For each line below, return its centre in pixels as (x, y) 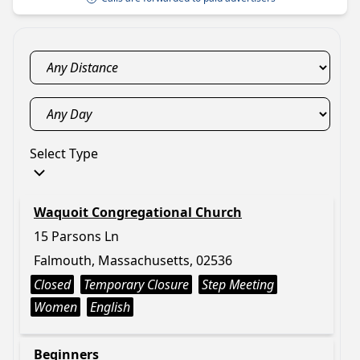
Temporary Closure (136, 284)
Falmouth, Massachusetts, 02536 (133, 260)
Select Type (64, 153)
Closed (52, 284)
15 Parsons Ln (76, 236)
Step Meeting (238, 284)
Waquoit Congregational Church (138, 212)
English (110, 307)
